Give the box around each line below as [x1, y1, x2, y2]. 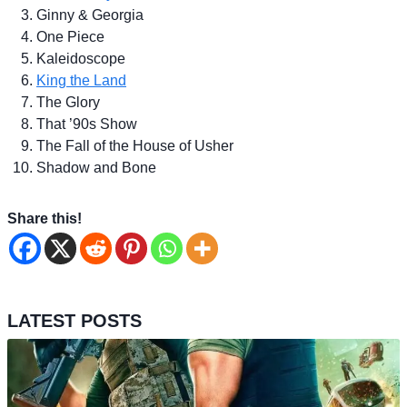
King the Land [36, 72, 126, 88]
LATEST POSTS [7, 310, 142, 331]
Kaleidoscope [36, 50, 125, 66]
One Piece [36, 28, 104, 45]
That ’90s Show [36, 115, 137, 132]
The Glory [36, 94, 100, 110]
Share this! [7, 210, 82, 226]
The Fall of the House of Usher [36, 137, 233, 154]
